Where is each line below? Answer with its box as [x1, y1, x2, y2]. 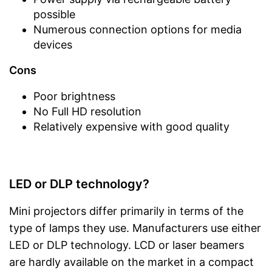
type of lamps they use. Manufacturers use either [9, 221, 261, 234]
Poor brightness [33, 89, 115, 103]
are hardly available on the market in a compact [9, 255, 254, 268]
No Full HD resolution [33, 104, 141, 118]
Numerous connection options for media [33, 22, 242, 36]
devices [33, 38, 72, 51]
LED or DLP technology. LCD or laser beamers [9, 238, 244, 251]
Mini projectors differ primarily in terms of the [9, 204, 243, 217]
